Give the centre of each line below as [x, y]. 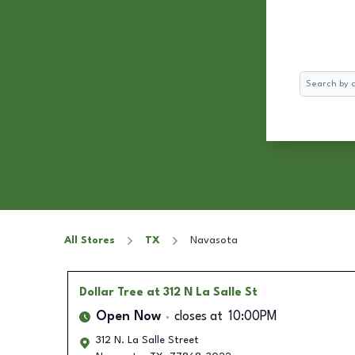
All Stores [90, 240]
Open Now [128, 317]
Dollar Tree [111, 292]
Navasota [214, 240]
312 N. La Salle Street [147, 340]
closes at [198, 317]
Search [315, 79]
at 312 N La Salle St [202, 292]
